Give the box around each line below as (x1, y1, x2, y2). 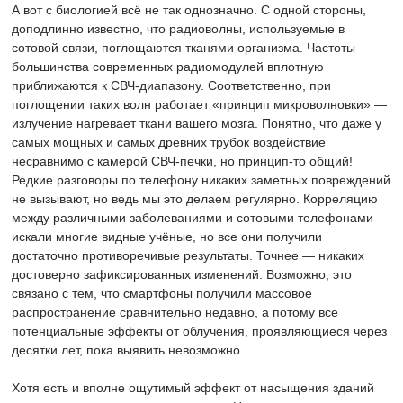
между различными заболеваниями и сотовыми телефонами (12, 210, 373, 225)
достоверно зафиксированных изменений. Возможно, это (12, 267, 352, 282)
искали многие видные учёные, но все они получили (12, 229, 322, 244)
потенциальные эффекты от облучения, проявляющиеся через (12, 324, 387, 338)
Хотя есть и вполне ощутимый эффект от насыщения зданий (12, 381, 374, 395)
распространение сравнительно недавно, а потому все (12, 305, 338, 319)
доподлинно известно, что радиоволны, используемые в (12, 22, 345, 36)
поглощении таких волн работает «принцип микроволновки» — (12, 97, 387, 112)
